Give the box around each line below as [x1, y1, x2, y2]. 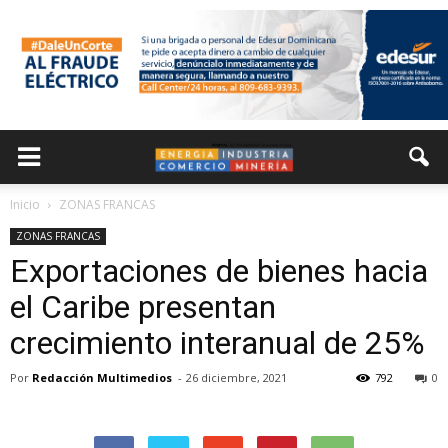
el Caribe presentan [10, 288, 276, 326]
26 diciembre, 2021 [186, 370, 287, 385]
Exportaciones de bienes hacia [10, 252, 428, 290]
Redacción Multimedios [32, 370, 172, 385]
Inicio [10, 196, 40, 213]
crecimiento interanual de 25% [10, 324, 425, 362]
